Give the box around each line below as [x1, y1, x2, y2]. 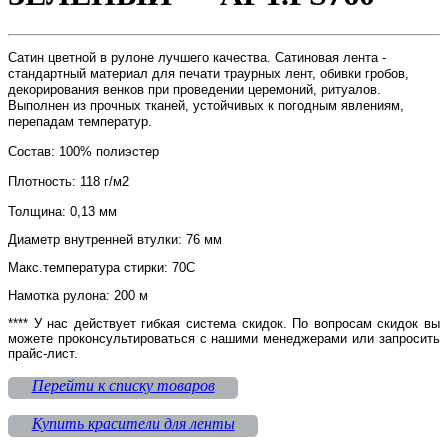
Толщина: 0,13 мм [8, 204, 117, 220]
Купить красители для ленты [31, 415, 235, 433]
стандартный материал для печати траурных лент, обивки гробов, [8, 66, 409, 82]
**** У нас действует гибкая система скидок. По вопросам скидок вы [8, 316, 440, 332]
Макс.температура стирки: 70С [8, 260, 195, 276]
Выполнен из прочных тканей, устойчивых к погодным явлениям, [8, 98, 404, 114]
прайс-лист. [8, 346, 78, 362]
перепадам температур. [8, 114, 152, 130]
